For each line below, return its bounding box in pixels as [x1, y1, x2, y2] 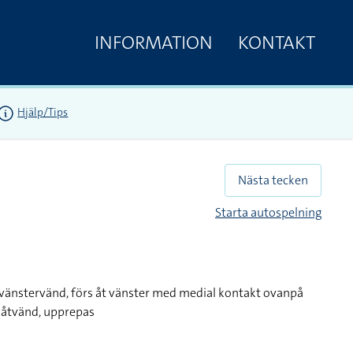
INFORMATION [95, 29, 213, 55]
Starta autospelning [215, 204, 321, 221]
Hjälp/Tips [17, 105, 69, 120]
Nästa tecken [238, 172, 308, 188]
